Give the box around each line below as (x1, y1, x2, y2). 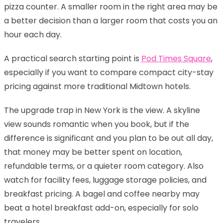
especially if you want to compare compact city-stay (4, 66, 214, 78)
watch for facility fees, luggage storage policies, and (4, 174, 207, 186)
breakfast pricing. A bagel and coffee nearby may (4, 188, 200, 200)
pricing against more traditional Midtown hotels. (4, 80, 191, 92)
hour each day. (4, 28, 62, 40)
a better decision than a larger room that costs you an (4, 14, 218, 26)
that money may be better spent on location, (4, 146, 182, 158)
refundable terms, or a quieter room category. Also (4, 160, 204, 172)
